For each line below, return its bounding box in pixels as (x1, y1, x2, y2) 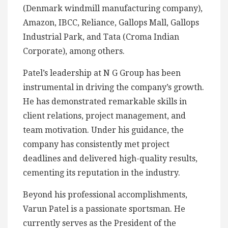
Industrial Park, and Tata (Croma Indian (23, 32, 179, 42)
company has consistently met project (23, 139, 169, 150)
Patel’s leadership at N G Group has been (23, 68, 181, 78)
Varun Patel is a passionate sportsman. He (23, 204, 185, 214)
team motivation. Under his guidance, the (23, 125, 184, 135)
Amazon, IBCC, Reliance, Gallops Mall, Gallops (23, 18, 199, 28)
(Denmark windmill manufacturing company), (23, 4, 203, 14)
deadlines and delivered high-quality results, (23, 154, 197, 164)
